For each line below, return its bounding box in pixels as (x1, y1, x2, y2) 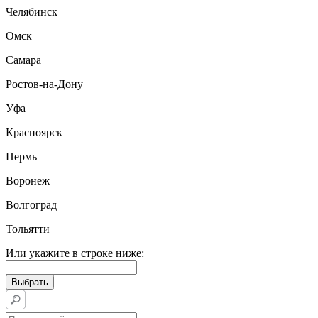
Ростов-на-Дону (6, 78, 83, 90)
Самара (6, 54, 41, 66)
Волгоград (6, 199, 57, 211)
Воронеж (6, 175, 50, 187)
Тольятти (6, 223, 50, 235)
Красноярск (6, 126, 62, 138)
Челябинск (6, 6, 57, 18)
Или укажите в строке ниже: (6, 247, 144, 259)
